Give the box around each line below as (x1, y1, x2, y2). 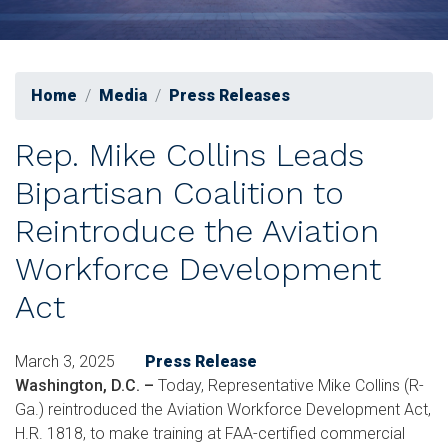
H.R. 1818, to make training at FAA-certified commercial (15, 423, 405, 443)
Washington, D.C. (15, 375, 140, 395)
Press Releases (169, 85, 290, 105)
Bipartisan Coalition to (15, 173, 344, 212)
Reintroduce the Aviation (15, 211, 379, 250)
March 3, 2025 (15, 351, 115, 371)
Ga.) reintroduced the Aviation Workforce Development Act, (15, 399, 431, 419)
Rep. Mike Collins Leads (15, 135, 364, 174)
